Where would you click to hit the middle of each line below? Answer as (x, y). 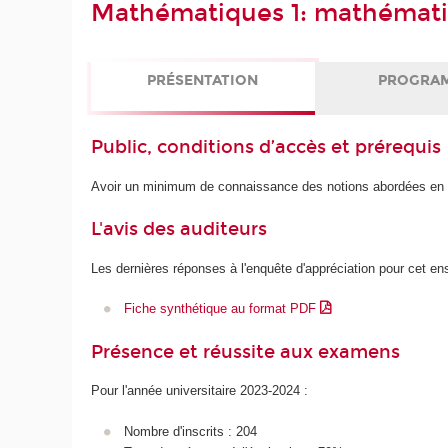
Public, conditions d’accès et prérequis (266, 147)
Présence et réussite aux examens (246, 351)
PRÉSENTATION (203, 80)
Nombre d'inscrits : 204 (190, 431)
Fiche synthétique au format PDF (221, 309)
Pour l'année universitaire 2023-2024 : (200, 391)
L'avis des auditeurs (179, 229)
